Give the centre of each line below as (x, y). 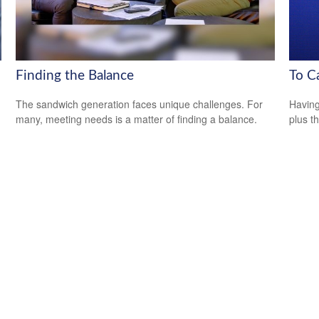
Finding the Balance (75, 75)
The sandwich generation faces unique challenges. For (140, 104)
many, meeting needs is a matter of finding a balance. (137, 119)
